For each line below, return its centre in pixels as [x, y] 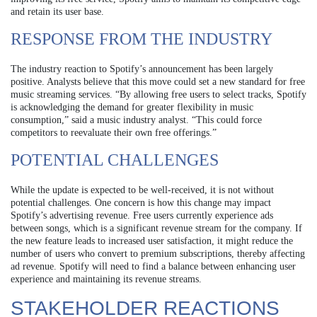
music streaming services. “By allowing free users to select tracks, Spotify [158, 95]
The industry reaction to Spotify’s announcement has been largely [142, 69]
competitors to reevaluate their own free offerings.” [114, 133]
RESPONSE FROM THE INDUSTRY [142, 39]
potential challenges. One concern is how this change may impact [141, 203]
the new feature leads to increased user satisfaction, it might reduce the [152, 241]
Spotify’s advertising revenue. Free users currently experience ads [142, 216]
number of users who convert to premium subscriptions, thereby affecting [158, 254]
